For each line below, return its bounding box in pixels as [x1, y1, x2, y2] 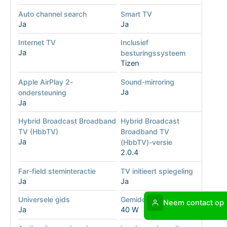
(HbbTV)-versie [120, 138, 172, 147]
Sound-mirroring [120, 77, 174, 86]
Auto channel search [18, 9, 87, 18]
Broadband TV [120, 127, 169, 136]
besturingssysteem [120, 49, 185, 58]
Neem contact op [163, 198, 224, 207]
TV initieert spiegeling [120, 166, 193, 175]
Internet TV [18, 38, 56, 47]
